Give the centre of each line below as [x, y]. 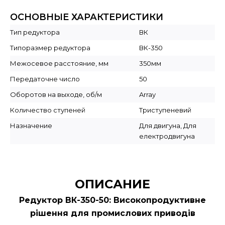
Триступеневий [165, 110]
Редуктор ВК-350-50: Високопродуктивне [113, 200]
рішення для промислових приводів [113, 213]
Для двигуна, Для [168, 126]
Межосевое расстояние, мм [59, 63]
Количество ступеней [48, 110]
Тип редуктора [35, 32]
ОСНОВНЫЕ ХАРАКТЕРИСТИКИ [87, 17]
